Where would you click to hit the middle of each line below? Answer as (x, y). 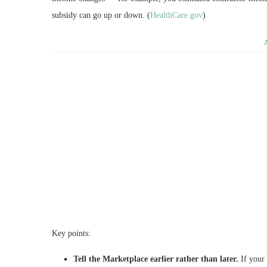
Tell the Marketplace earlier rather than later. (156, 259)
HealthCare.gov (176, 15)
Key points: (71, 233)
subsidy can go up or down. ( (101, 15)
